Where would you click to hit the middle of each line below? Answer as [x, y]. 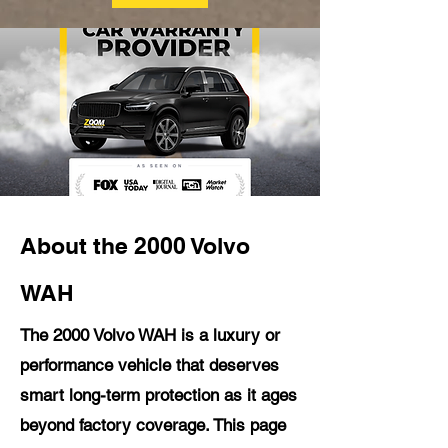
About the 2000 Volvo [135, 245]
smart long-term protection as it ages [158, 395]
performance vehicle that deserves [149, 365]
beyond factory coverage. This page [153, 425]
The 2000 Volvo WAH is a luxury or [150, 335]
